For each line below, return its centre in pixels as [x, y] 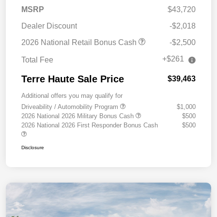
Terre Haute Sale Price [73, 79]
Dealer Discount [49, 26]
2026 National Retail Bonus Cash [80, 42]
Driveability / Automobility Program [71, 107]
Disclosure [33, 147]
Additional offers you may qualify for [72, 95]
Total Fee [37, 60]
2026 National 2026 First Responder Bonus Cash [90, 125]
